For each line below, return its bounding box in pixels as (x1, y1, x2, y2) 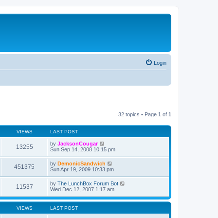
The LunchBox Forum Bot (57, 180, 118, 186)
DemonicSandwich (57, 160, 106, 166)
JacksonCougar (57, 140, 98, 146)
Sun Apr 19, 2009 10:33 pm (50, 166, 114, 172)
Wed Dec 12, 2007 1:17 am (50, 186, 114, 192)
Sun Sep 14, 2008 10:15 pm (50, 146, 115, 152)
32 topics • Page (118, 111, 158, 117)
